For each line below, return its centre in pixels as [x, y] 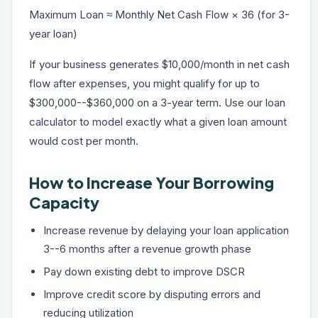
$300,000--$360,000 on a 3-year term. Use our [147, 103]
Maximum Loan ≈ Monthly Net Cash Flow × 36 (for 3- [159, 15]
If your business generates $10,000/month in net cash [159, 64]
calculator [53, 122]
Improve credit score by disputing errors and [152, 294]
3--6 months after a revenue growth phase [147, 249]
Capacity [64, 203]
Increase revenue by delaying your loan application [166, 230]
